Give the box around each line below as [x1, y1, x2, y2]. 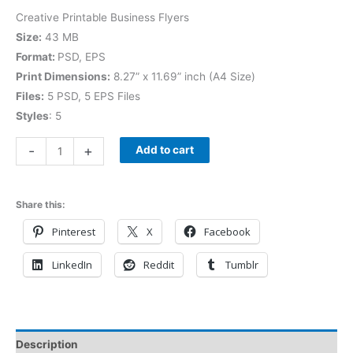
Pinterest [52, 225, 95, 240]
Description [16, 337, 78, 351]
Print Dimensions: [16, 70, 110, 84]
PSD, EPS [58, 50, 106, 64]
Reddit [143, 258, 174, 273]
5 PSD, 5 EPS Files [44, 90, 140, 103]
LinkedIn [52, 258, 92, 273]
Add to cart [135, 143, 194, 156]
